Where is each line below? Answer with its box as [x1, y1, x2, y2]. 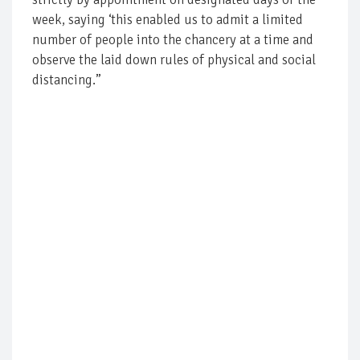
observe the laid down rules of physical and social [32, 51, 316, 68]
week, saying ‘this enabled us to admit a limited [32, 10, 303, 28]
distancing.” [32, 71, 101, 88]
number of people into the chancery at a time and [32, 31, 313, 48]
